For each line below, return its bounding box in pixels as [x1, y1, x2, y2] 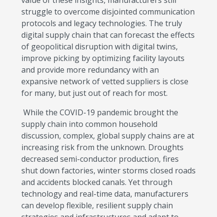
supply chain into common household [21, 119, 157, 129]
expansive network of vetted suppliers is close [21, 76, 188, 87]
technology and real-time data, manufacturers [21, 188, 188, 199]
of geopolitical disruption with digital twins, [21, 41, 178, 52]
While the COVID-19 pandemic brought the [21, 107, 178, 118]
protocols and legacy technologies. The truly [21, 18, 182, 29]
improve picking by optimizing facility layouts [21, 53, 185, 63]
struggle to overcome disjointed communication [21, 6, 195, 17]
